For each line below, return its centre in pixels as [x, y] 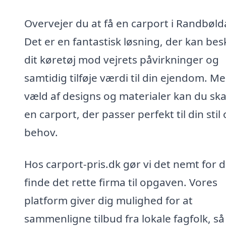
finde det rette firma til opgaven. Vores [121, 182]
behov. [41, 132]
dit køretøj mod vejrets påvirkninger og [122, 59]
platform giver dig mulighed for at [108, 201]
